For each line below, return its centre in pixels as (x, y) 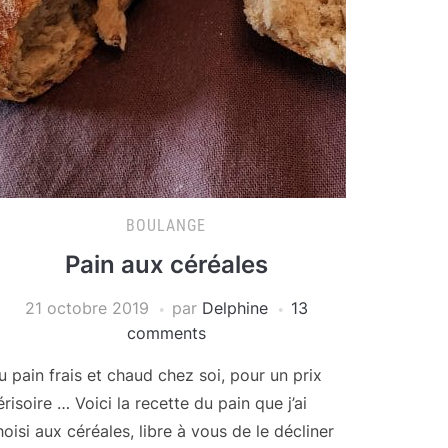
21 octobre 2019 (86, 308)
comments (166, 333)
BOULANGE (166, 225)
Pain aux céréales (166, 264)
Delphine (234, 308)
